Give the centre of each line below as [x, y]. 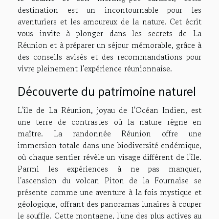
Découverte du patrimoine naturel [107, 90]
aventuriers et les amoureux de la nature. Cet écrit [109, 21]
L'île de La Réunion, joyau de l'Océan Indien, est [109, 110]
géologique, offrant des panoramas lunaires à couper [109, 204]
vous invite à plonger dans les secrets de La [109, 33]
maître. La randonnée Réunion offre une [109, 133]
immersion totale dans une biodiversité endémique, [109, 145]
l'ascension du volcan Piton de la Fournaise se [109, 180]
